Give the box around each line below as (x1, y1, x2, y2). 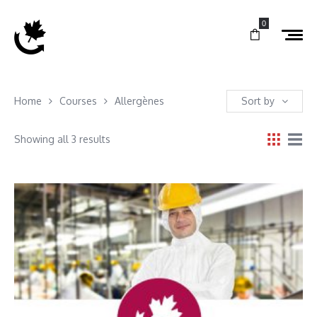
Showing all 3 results (14, 132, 110, 145)
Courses (59, 94, 97, 107)
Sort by (241, 94, 275, 107)
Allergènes (115, 94, 164, 107)
